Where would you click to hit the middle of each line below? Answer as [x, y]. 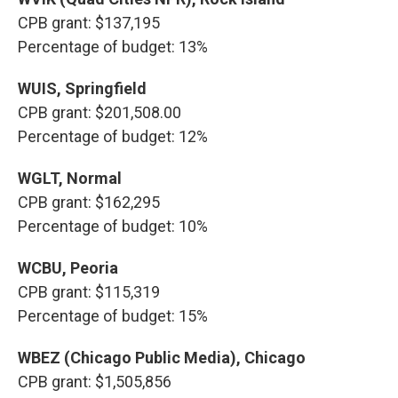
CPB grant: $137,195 [89, 23]
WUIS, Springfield [82, 88]
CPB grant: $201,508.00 [99, 112]
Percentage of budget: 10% [113, 226]
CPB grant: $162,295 [89, 202]
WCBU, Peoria [68, 268]
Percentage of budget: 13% [113, 47]
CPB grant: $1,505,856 [95, 382]
